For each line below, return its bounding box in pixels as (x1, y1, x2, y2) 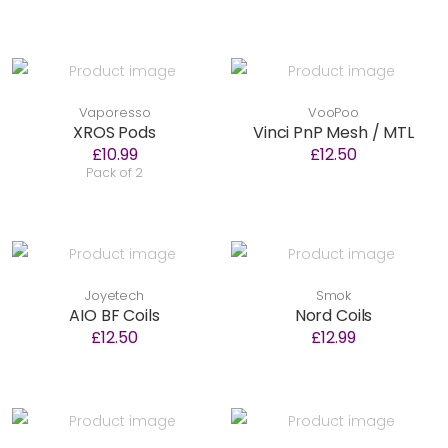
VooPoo (307, 103, 360, 123)
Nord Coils (294, 304, 373, 328)
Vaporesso (78, 103, 151, 123)
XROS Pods (73, 121, 156, 145)
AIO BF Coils (69, 304, 160, 328)
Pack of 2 (86, 164, 143, 182)
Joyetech (85, 286, 144, 306)
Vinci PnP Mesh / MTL (253, 121, 414, 145)
